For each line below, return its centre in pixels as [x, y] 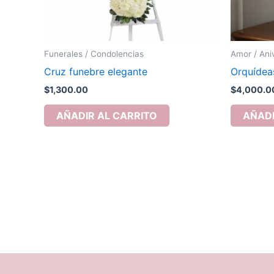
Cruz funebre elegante [96, 71]
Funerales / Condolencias [94, 54]
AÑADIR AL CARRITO [107, 116]
